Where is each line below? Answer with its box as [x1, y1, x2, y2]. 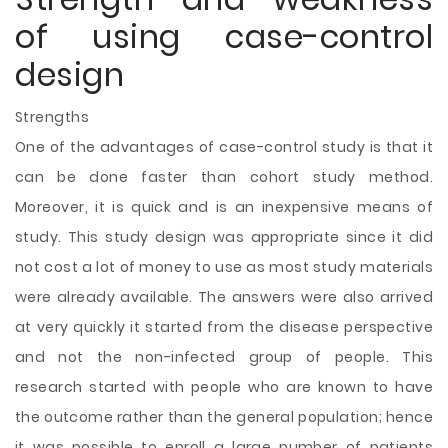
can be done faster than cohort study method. [15, 167, 433, 187]
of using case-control [15, 14, 433, 59]
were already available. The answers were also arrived [15, 287, 433, 307]
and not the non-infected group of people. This [15, 347, 433, 367]
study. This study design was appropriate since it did [15, 227, 433, 247]
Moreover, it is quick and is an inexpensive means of [15, 197, 433, 217]
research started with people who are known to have [15, 377, 433, 397]
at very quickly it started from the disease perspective [15, 317, 433, 337]
